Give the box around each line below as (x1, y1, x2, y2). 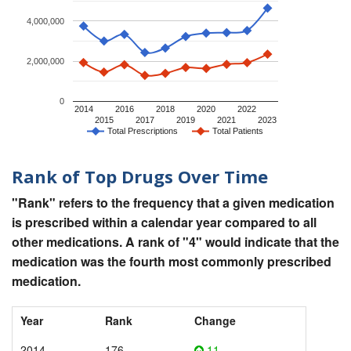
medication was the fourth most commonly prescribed (12, 252, 331, 271)
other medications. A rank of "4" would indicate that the (12, 233, 339, 251)
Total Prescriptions (107, 126, 178, 136)
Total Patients (212, 126, 263, 136)
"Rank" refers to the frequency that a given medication (12, 194, 335, 212)
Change (194, 313, 236, 329)
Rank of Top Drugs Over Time (12, 164, 268, 188)
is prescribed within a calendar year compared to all (12, 213, 317, 232)
